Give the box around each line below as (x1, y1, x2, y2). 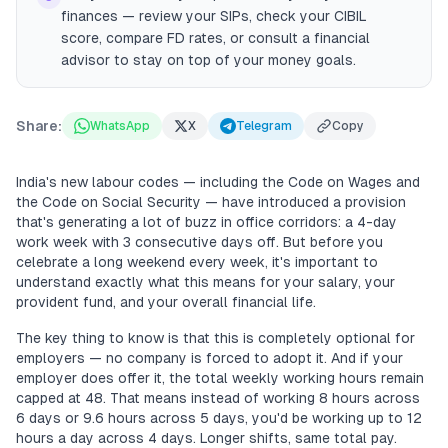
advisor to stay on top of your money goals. (61, 52, 356, 68)
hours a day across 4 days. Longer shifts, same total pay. (16, 430, 397, 446)
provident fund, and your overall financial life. (16, 294, 316, 310)
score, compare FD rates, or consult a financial (61, 30, 370, 46)
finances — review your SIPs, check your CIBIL (61, 8, 367, 24)
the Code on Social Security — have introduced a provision (16, 194, 406, 210)
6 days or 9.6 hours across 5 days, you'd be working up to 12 (16, 410, 422, 426)
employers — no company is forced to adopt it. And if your (16, 350, 403, 366)
